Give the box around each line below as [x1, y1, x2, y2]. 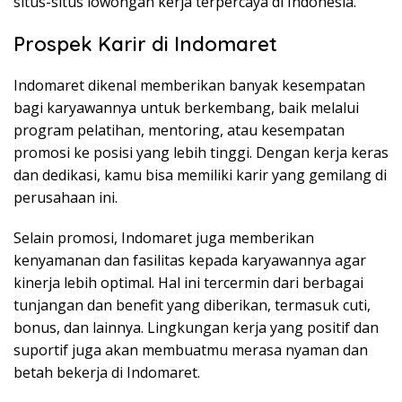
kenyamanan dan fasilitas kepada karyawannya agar [13, 250, 366, 271]
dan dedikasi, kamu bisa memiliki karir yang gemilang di [13, 165, 387, 186]
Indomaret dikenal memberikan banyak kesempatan [13, 75, 365, 96]
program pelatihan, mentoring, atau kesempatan [13, 120, 345, 141]
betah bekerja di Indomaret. [13, 363, 200, 383]
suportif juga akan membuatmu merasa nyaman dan [13, 340, 368, 361]
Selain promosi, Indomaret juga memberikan [13, 228, 314, 249]
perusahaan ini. [13, 188, 118, 208]
